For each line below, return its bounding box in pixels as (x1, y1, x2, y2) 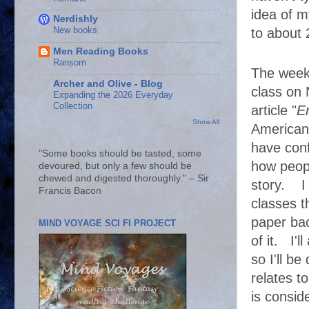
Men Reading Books (53, 46, 148, 57)
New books (53, 25, 97, 36)
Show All (192, 118, 219, 126)
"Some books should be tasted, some (39, 148, 201, 159)
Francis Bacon (39, 186, 101, 197)
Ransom (53, 57, 86, 68)
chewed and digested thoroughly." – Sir (39, 173, 209, 184)
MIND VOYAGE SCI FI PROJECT (39, 218, 176, 229)
